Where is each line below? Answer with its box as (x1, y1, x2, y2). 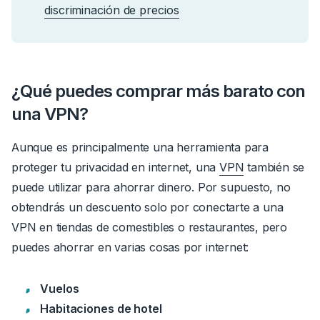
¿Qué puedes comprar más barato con (11, 80, 305, 101)
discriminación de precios (44, 2, 179, 17)
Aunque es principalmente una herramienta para (11, 139, 269, 154)
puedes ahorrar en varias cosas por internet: (11, 239, 249, 254)
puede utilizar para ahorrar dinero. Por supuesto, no (11, 179, 291, 194)
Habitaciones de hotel (40, 301, 162, 316)
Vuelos (40, 281, 79, 296)
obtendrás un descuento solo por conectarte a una (11, 199, 284, 214)
